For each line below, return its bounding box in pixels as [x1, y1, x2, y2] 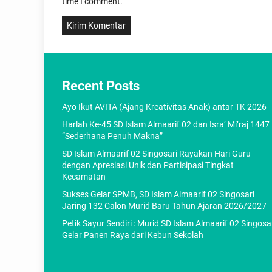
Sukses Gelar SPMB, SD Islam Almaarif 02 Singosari [62, 189, 254, 200]
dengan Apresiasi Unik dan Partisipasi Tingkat [62, 160, 234, 171]
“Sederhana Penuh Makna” [62, 131, 163, 141]
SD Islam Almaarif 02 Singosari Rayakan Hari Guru [62, 149, 251, 159]
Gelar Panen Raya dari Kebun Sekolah [62, 230, 203, 240]
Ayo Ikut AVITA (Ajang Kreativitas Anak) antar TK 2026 [62, 102, 267, 112]
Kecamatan [62, 172, 106, 182]
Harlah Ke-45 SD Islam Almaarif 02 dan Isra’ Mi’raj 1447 [62, 120, 270, 130]
